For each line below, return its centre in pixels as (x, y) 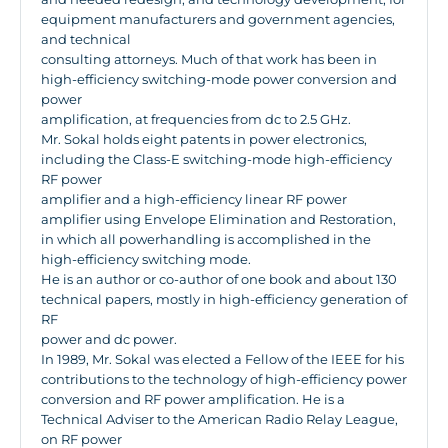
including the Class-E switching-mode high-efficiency (216, 159)
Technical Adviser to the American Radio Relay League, (219, 419)
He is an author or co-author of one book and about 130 (219, 279)
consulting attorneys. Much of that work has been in (209, 59)
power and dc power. (109, 339)
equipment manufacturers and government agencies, (218, 19)
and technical (86, 39)
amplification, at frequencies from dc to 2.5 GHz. (196, 119)
